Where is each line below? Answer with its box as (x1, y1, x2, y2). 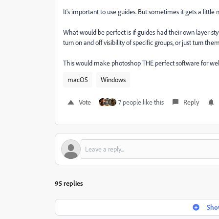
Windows (101, 75, 126, 84)
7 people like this (118, 98, 164, 106)
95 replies (55, 179, 83, 187)
